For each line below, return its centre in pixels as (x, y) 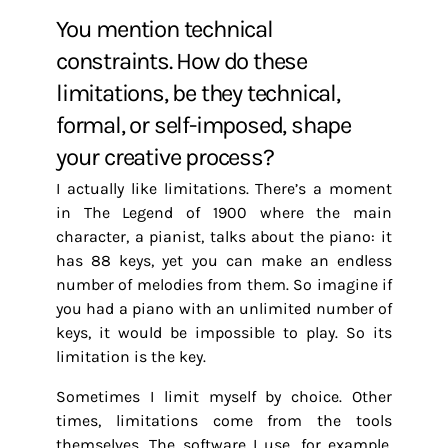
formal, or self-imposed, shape (204, 125)
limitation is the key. (131, 356)
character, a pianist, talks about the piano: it (224, 236)
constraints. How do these (182, 61)
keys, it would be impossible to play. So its (224, 332)
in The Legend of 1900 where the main (224, 212)
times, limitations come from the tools (224, 420)
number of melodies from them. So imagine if (224, 284)
